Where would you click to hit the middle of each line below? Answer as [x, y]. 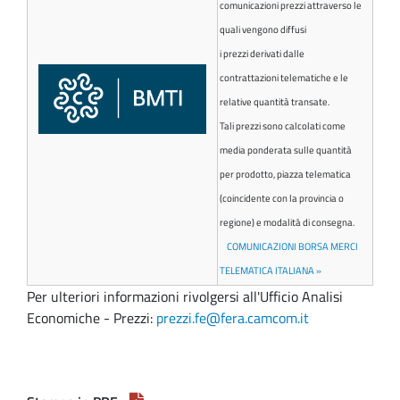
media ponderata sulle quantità [286, 150]
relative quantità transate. [275, 102]
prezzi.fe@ [188, 318]
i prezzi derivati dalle [262, 54]
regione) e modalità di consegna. [287, 223]
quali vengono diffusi [263, 30]
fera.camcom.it [265, 318]
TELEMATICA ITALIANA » [271, 271]
